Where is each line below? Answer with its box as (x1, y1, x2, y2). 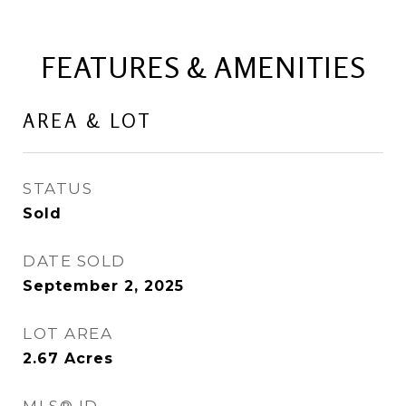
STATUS (23, 179, 92, 198)
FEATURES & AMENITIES (40, 50, 366, 86)
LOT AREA (23, 324, 112, 343)
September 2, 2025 (23, 277, 184, 295)
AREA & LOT (23, 109, 152, 133)
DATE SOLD (23, 252, 126, 271)
